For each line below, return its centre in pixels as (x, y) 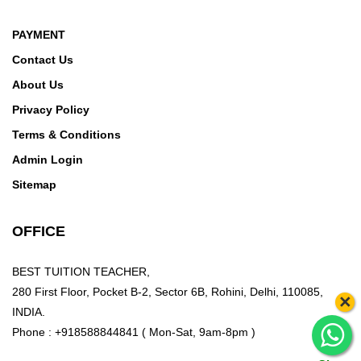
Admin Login (48, 160)
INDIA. (29, 312)
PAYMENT (39, 35)
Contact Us (43, 60)
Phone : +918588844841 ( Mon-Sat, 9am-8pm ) (134, 332)
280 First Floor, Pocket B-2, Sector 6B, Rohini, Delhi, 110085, (168, 292)
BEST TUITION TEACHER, (81, 272)
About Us (38, 85)
